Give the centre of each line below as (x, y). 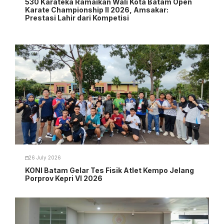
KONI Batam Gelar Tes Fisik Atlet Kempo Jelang (109, 170)
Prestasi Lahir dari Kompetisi (77, 17)
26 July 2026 (45, 158)
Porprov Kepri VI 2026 (64, 178)
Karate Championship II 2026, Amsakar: (97, 9)
